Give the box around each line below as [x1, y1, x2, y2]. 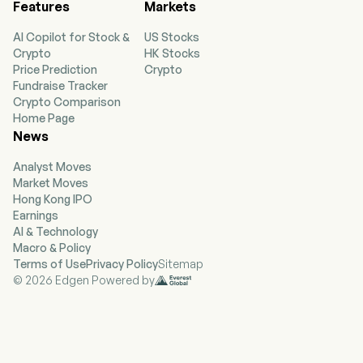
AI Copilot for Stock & [13, 30, 130, 44]
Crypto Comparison [13, 95, 121, 109]
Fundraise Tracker [13, 79, 108, 92]
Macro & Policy [13, 241, 91, 254]
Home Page [13, 111, 75, 125]
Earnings [13, 208, 58, 222]
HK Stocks [144, 46, 200, 60]
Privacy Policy [86, 257, 158, 271]
